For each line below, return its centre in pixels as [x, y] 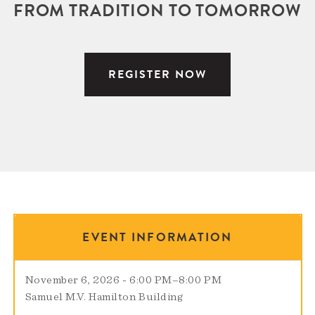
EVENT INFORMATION [157, 238]
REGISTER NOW [157, 75]
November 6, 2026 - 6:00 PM [98, 280]
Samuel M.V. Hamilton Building [104, 297]
